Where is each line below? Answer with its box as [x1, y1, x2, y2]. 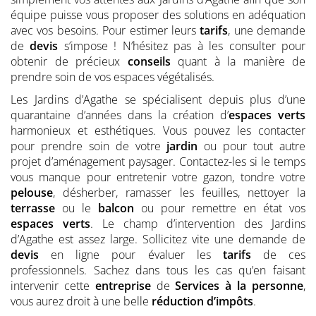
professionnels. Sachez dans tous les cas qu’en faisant [11, 262, 305, 278]
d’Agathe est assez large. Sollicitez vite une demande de [11, 231, 305, 247]
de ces [250, 246, 305, 262]
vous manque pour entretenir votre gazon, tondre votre [11, 169, 305, 185]
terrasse [11, 200, 55, 216]
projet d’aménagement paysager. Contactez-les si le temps [11, 153, 305, 169]
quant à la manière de [170, 53, 305, 69]
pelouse [11, 184, 53, 200]
